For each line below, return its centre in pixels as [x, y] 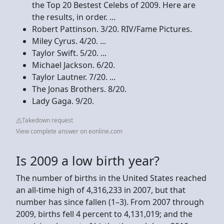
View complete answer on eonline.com [69, 131]
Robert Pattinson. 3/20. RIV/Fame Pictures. [112, 29]
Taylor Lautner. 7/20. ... [74, 77]
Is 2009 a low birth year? [88, 160]
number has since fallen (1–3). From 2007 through [110, 202]
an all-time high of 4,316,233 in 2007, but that [101, 190]
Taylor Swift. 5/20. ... [69, 53]
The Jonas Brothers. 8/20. [79, 89]
